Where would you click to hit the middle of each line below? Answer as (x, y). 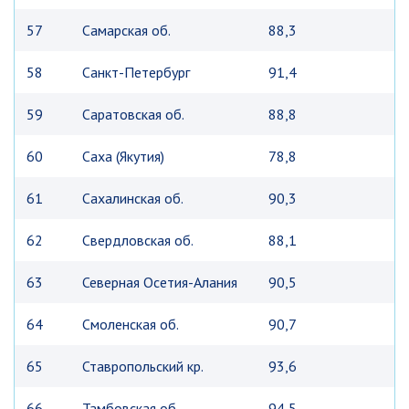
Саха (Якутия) (123, 156)
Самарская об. (126, 30)
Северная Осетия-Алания (160, 282)
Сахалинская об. (133, 198)
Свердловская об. (138, 240)
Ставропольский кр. (143, 366)
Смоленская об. (131, 324)
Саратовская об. (133, 114)
